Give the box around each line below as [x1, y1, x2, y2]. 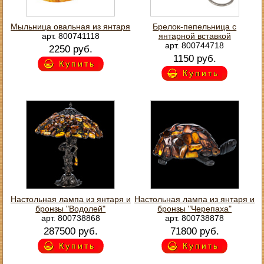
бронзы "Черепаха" [157, 203, 232, 213]
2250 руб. [48, 43, 93, 55]
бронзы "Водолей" [35, 203, 106, 213]
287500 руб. [43, 225, 98, 237]
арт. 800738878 [165, 213, 225, 223]
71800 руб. [170, 225, 219, 237]
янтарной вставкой [158, 31, 231, 41]
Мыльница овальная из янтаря [11, 21, 131, 31]
